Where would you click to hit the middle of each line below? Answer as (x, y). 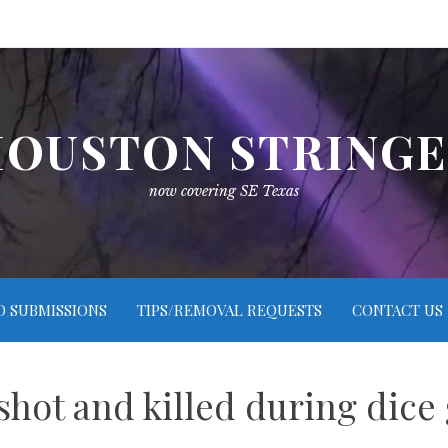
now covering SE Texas (224, 191)
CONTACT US (397, 310)
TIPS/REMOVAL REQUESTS (229, 310)
